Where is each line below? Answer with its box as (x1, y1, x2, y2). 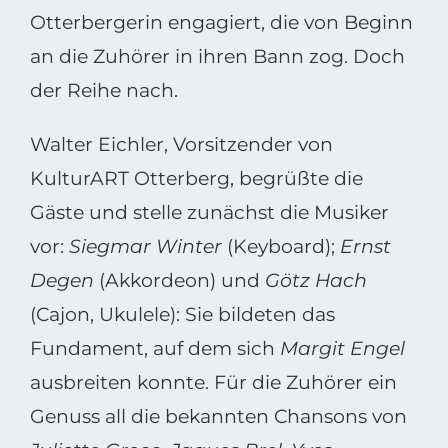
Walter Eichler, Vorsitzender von (29, 132, 333, 157)
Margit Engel (279, 336, 405, 361)
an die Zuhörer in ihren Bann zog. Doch (29, 44, 405, 69)
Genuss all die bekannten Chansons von (29, 404, 407, 429)
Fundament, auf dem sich (29, 336, 280, 361)
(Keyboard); (221, 234, 340, 259)
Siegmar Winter (68, 234, 222, 259)
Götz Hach (264, 268, 367, 293)
